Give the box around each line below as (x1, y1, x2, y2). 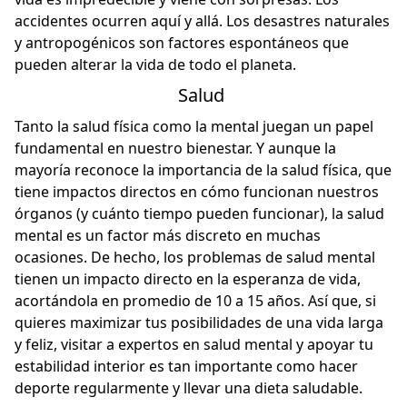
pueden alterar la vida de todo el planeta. (15, 54, 300, 74)
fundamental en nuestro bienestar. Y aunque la (15, 137, 336, 158)
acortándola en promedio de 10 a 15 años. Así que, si (15, 290, 376, 311)
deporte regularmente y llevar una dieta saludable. (15, 377, 366, 398)
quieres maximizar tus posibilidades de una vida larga (15, 312, 383, 333)
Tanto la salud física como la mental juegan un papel (15, 115, 373, 136)
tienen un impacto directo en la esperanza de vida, (15, 268, 361, 289)
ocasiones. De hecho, (15, 246, 164, 267)
